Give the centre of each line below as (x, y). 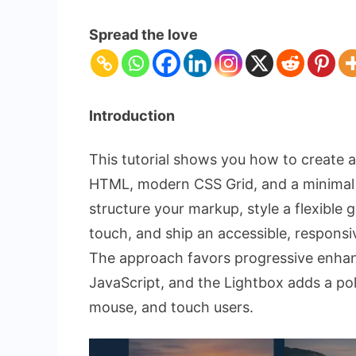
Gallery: (278, 49)
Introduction (132, 116)
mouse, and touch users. (171, 307)
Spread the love (143, 35)
